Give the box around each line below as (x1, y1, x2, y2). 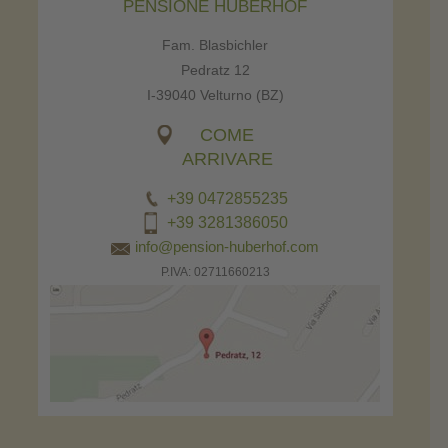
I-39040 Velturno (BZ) (146, 86, 284, 103)
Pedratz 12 (180, 61, 250, 78)
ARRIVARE (181, 148, 273, 169)
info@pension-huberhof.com (135, 237, 320, 255)
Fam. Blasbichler (162, 36, 269, 53)
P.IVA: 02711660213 (160, 264, 270, 279)
